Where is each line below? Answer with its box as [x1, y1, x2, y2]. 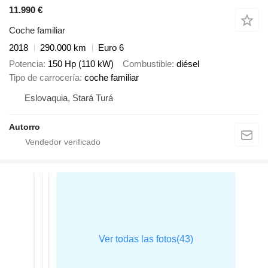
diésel [176, 58, 199, 69]
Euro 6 [98, 42, 124, 53]
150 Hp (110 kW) [48, 58, 114, 69]
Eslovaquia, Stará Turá [25, 92, 113, 103]
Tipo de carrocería [9, 72, 80, 83]
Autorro [9, 121, 40, 132]
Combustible [123, 58, 172, 69]
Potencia [9, 58, 43, 69]
